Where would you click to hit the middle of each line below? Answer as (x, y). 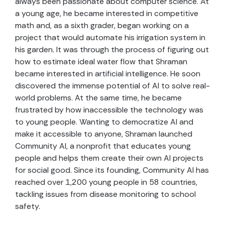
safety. (29, 206)
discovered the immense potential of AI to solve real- (113, 86)
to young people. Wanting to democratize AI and (104, 122)
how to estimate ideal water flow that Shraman (101, 62)
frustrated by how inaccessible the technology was (109, 110)
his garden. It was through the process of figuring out (112, 50)
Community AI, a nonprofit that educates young (103, 146)
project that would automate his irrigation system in (110, 38)
